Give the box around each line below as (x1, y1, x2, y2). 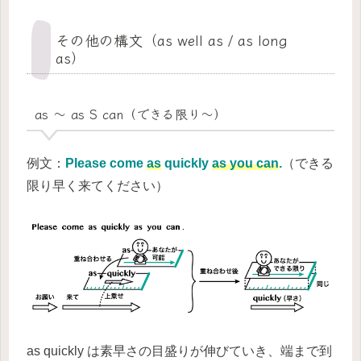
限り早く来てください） (27, 178, 168, 193)
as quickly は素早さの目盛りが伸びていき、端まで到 (27, 343, 332, 358)
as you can (212, 156, 279, 170)
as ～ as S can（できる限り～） (34, 104, 226, 124)
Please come (65, 156, 147, 170)
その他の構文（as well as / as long (56, 29, 288, 51)
